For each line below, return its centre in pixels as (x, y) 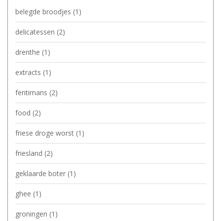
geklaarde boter (41, 173)
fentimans (32, 92)
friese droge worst (46, 133)
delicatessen (36, 32)
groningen (32, 214)
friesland (30, 153)
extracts (29, 72)
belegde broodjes (44, 11)
